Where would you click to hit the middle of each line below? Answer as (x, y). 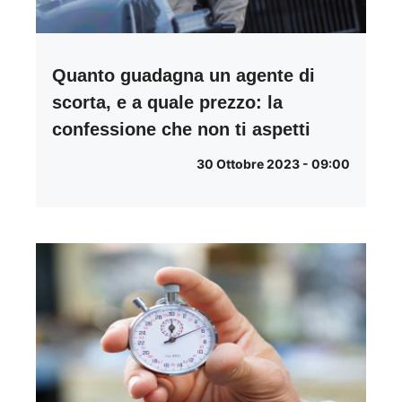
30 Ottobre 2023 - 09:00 (273, 164)
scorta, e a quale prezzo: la (167, 103)
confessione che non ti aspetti (181, 130)
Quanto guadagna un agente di (184, 76)
